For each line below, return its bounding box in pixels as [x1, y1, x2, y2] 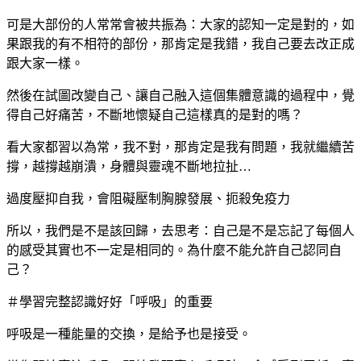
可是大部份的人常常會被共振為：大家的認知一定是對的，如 [6, 17, 355, 31]
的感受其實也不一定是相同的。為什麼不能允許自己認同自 [6, 243, 342, 257]
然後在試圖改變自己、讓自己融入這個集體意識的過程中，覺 [6, 88, 355, 102]
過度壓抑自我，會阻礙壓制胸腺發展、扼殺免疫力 [6, 191, 290, 205]
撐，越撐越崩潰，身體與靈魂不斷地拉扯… [6, 159, 251, 173]
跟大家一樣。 [6, 56, 84, 70]
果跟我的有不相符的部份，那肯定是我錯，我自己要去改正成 [6, 36, 355, 51]
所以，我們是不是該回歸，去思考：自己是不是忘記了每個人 [6, 223, 355, 238]
